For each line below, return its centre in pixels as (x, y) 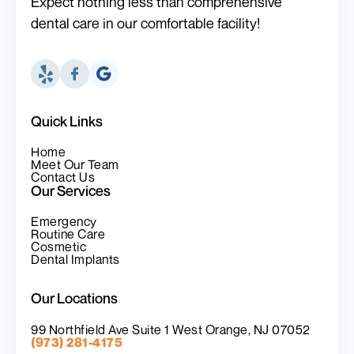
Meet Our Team (75, 164)
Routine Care (68, 234)
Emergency (64, 222)
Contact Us (63, 177)
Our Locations (75, 298)
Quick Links (67, 121)
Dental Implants (75, 260)
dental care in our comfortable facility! (146, 23)
